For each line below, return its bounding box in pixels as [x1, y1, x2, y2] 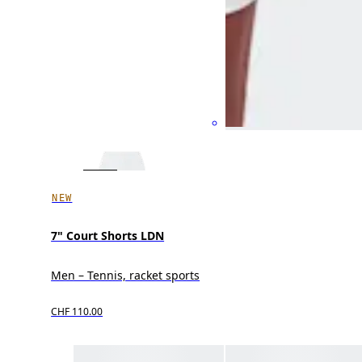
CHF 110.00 [51, 305, 103, 319]
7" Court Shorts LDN [51, 228, 165, 244]
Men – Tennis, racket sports [51, 267, 200, 284]
